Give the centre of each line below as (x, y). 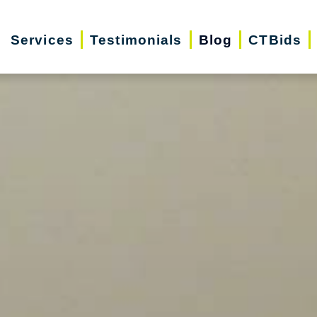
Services (42, 40)
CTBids (275, 40)
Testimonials (136, 40)
